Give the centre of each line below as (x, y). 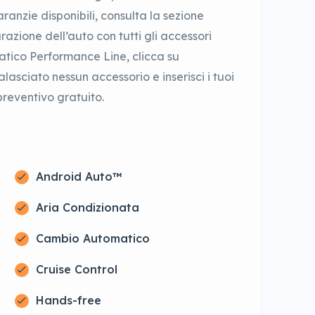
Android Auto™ (78, 177)
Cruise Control (76, 270)
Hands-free (68, 301)
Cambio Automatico (92, 239)
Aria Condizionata (87, 208)
